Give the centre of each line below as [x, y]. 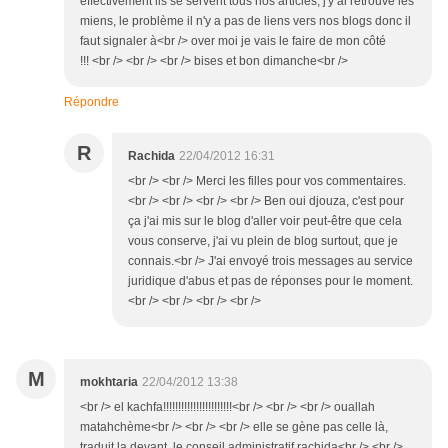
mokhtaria [109, 382]
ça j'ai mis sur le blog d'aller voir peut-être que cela [265, 221]
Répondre [91, 102]
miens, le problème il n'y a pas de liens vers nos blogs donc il [245, 21]
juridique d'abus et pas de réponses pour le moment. [270, 281]
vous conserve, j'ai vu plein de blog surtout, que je [263, 241]
